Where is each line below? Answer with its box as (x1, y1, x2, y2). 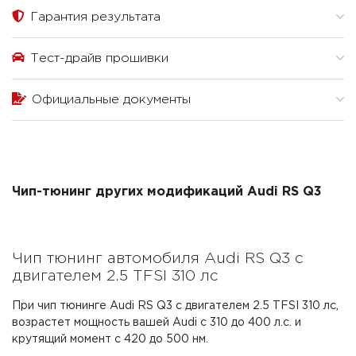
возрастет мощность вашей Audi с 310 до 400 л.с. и (12, 318, 301, 328)
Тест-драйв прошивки (26, 52, 168, 65)
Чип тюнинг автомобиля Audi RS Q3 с (12, 252, 304, 266)
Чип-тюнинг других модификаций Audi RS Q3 (12, 186, 322, 199)
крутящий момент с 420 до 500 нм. (12, 335, 208, 345)
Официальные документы (28, 94, 191, 106)
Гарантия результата (26, 11, 161, 24)
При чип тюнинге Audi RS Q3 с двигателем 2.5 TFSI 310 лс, (12, 301, 339, 311)
